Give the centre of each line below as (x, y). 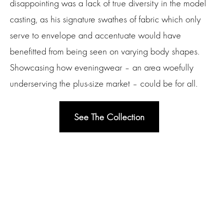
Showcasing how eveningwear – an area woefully (102, 68)
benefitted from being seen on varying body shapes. (105, 52)
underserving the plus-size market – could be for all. (104, 84)
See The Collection (109, 117)
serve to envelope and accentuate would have (95, 36)
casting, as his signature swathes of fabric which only (105, 19)
